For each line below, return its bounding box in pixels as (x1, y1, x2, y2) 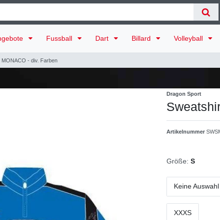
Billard (132, 34, 153, 42)
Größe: (166, 157, 189, 165)
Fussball (46, 34, 74, 42)
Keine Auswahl (174, 182, 219, 191)
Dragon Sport (166, 90, 201, 97)
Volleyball (174, 34, 205, 42)
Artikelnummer (166, 128, 206, 135)
